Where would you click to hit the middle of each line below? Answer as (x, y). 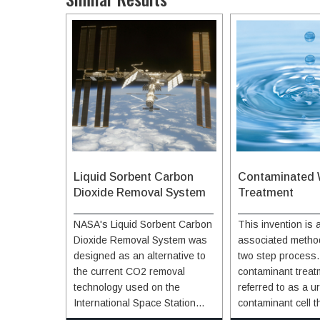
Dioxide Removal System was (140, 240)
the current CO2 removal (129, 271)
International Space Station (135, 302)
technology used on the (127, 287)
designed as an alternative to (140, 255)
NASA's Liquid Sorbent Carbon (143, 224)
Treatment (266, 192)
